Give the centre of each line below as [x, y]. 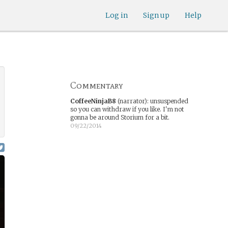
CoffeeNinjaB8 [93, 101]
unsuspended [169, 101]
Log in [117, 15]
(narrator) [131, 101]
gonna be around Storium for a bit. [120, 117]
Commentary [96, 85]
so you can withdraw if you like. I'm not [127, 109]
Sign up [156, 15]
